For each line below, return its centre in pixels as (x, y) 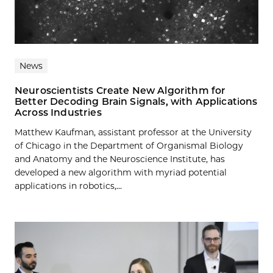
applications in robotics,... (68, 186)
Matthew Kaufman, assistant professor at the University (133, 132)
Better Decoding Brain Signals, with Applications (136, 101)
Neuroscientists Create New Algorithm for (120, 90)
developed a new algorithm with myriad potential (121, 172)
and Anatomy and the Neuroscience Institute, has (120, 159)
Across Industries (58, 112)
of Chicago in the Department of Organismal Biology (129, 145)
